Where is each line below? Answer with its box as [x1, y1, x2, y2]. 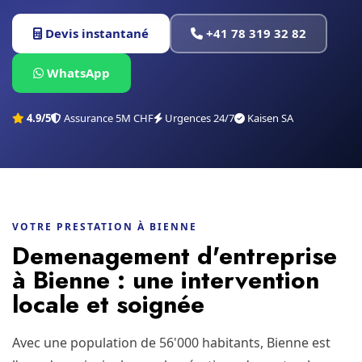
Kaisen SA [245, 111, 293, 125]
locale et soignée [12, 287, 204, 322]
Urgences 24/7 [162, 111, 234, 125]
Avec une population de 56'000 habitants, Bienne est [12, 334, 330, 351]
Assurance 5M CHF [61, 111, 154, 125]
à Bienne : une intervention [12, 263, 319, 297]
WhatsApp [44, 65, 110, 81]
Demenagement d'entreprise [12, 238, 337, 273]
